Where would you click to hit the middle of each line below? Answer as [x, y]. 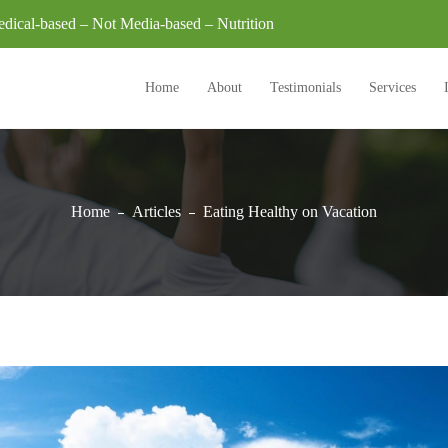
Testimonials [305, 87]
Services [392, 87]
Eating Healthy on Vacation [290, 211]
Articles [156, 211]
